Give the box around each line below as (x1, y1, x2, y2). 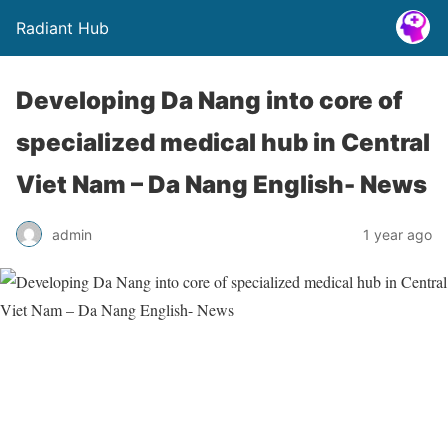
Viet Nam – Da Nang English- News (16, 170, 427, 199)
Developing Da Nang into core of (16, 86, 403, 115)
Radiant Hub (16, 18, 109, 38)
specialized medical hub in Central (16, 128, 430, 157)
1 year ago (363, 225, 432, 243)
